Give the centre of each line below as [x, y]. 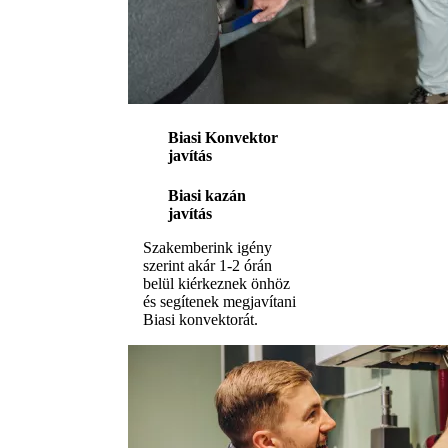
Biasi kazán [207, 195]
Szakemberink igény [207, 247]
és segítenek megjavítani [219, 301]
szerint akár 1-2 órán [207, 265]
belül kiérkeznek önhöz [216, 283]
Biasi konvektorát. [200, 319]
